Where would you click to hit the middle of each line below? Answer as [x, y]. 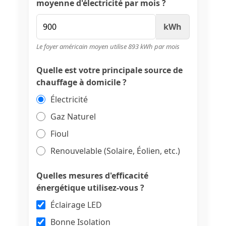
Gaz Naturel [73, 117]
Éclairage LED [76, 205]
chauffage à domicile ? [81, 82]
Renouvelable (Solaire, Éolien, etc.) [115, 151]
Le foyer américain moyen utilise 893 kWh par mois [108, 46]
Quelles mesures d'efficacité [92, 176]
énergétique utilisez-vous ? [90, 188]
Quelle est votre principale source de [109, 70]
